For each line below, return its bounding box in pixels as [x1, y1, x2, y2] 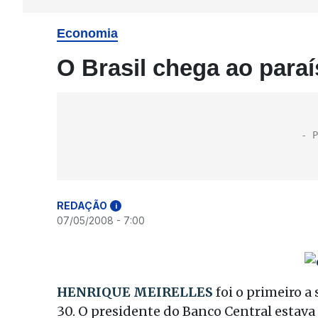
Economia [57, 26, 118, 40]
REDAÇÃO [57, 199, 107, 212]
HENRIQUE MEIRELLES [57, 283, 213, 300]
